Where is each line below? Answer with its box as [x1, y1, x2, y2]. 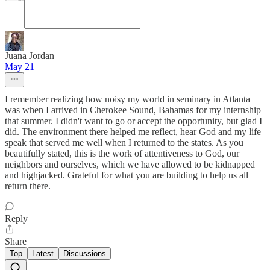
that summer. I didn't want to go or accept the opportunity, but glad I [5, 116, 262, 127]
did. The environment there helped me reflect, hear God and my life [5, 127, 261, 137]
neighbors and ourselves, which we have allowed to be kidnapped [5, 159, 255, 170]
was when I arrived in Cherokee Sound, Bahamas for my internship [5, 105, 261, 116]
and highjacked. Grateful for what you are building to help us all [5, 170, 248, 181]
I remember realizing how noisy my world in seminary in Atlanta [5, 94, 250, 105]
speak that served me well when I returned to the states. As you [5, 137, 243, 148]
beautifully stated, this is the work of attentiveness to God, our [5, 148, 239, 159]
